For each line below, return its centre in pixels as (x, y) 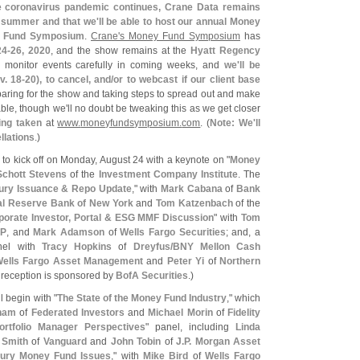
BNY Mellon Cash (216, 247)
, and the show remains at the (121, 51)
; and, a (243, 232)
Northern (240, 261)
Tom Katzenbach (194, 203)
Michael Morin (180, 313)
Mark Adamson (69, 232)
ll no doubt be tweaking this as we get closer (164, 108)
